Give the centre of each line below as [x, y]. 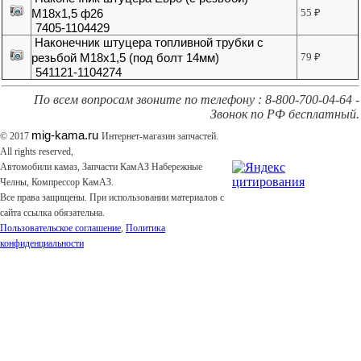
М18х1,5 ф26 [68, 14]
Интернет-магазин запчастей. [160, 137]
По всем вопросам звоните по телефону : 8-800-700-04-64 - [196, 100]
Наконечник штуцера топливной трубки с [149, 43]
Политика [145, 228]
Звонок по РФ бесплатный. [284, 114]
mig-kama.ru [65, 135]
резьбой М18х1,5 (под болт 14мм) [126, 58]
